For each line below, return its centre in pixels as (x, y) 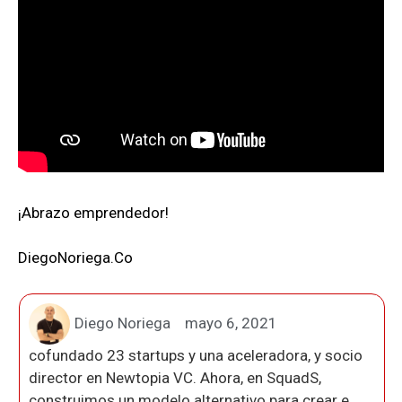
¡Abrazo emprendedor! (93, 212)
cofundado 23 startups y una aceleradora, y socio (196, 355)
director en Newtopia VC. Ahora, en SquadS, (175, 377)
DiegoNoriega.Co (75, 258)
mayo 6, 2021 (231, 323)
